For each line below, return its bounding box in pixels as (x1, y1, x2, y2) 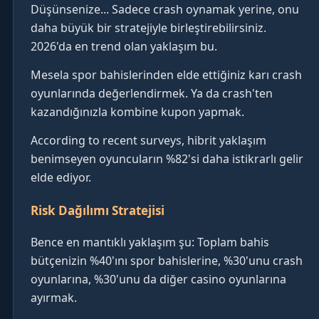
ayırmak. (31, 290, 77, 306)
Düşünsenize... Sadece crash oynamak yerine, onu (31, 1, 299, 18)
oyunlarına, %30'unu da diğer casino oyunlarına (31, 271, 286, 288)
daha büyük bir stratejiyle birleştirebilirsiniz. (31, 20, 266, 36)
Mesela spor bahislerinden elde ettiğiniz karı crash (31, 67, 302, 83)
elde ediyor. (31, 169, 91, 186)
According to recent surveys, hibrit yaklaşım (31, 132, 266, 149)
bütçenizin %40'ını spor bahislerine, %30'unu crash (31, 253, 303, 269)
